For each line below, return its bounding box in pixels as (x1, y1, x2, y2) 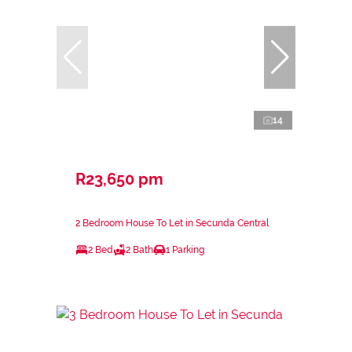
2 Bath (126, 244, 153, 255)
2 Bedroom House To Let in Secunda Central (75, 217, 269, 229)
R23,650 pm (75, 169, 163, 189)
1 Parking (166, 244, 204, 255)
